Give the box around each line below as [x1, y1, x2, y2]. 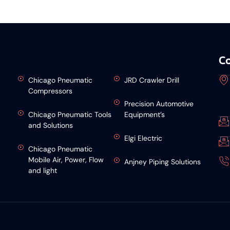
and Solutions [28, 121, 73, 130]
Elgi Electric [124, 133, 163, 143]
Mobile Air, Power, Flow [28, 155, 104, 165]
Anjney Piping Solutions [124, 157, 201, 167]
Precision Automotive [124, 99, 194, 109]
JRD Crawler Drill [124, 75, 180, 85]
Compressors [28, 86, 73, 96]
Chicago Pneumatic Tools [28, 110, 112, 120]
